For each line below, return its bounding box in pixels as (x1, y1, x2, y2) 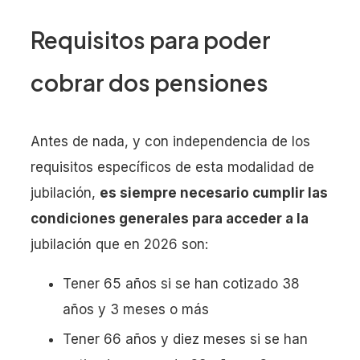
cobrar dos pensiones (31, 67, 268, 96)
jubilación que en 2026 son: (31, 235, 208, 252)
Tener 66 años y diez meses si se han (63, 330, 308, 347)
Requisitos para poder (31, 25, 271, 54)
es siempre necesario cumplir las (100, 184, 328, 201)
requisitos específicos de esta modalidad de (31, 158, 314, 175)
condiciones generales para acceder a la (31, 210, 309, 227)
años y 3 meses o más (63, 301, 209, 317)
